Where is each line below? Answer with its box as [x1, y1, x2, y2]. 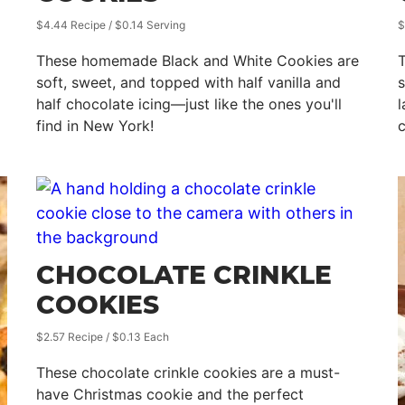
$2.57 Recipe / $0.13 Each [36, 330, 169, 344]
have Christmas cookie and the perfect [36, 385, 304, 403]
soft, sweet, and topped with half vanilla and [36, 73, 341, 91]
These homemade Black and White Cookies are [36, 52, 359, 70]
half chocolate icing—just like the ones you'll [36, 95, 342, 113]
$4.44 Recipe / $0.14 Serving [36, 18, 185, 32]
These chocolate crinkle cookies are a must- [36, 363, 340, 381]
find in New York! [36, 117, 154, 135]
